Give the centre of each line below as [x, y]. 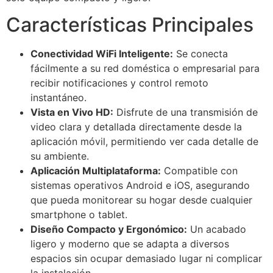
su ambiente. [60, 156]
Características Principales [130, 25]
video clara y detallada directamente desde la [136, 127]
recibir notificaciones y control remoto [119, 83]
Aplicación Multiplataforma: [96, 171]
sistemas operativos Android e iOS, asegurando [140, 186]
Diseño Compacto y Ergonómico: [109, 229]
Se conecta [200, 54]
